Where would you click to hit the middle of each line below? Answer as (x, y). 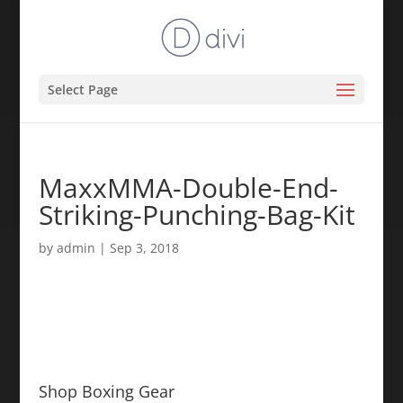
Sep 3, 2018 (144, 248)
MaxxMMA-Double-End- (188, 188)
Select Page (82, 90)
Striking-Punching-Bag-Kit (197, 215)
